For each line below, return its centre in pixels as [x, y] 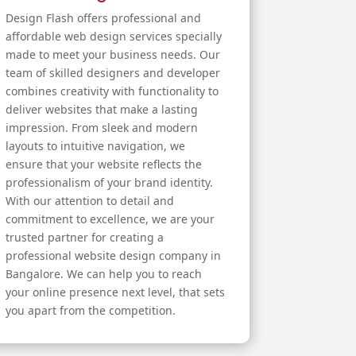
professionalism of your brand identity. [109, 183]
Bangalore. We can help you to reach [103, 274]
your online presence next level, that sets [115, 292]
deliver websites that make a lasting [101, 110]
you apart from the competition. [90, 311]
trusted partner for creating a [84, 238]
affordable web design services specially [113, 37]
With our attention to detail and [89, 201]
